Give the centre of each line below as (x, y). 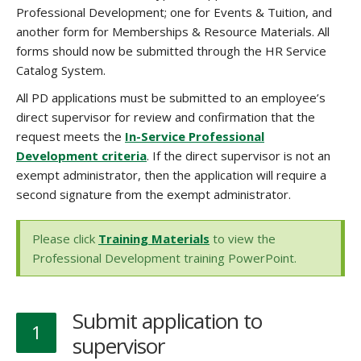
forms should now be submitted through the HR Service (171, 51)
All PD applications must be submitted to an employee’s (171, 98)
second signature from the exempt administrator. (155, 194)
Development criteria (81, 156)
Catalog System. (61, 70)
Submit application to (167, 321)
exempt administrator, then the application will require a (171, 175)
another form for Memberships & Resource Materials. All (173, 31)
